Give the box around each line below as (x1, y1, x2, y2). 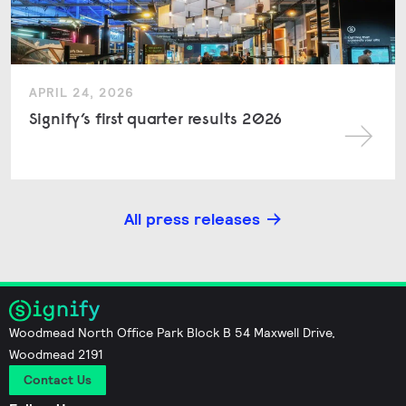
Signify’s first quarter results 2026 (29, 107, 283, 129)
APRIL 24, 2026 (29, 83, 134, 101)
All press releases (124, 208, 261, 229)
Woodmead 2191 (9, 346, 103, 363)
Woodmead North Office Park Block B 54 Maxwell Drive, (9, 324, 335, 342)
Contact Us (24, 372, 92, 389)
